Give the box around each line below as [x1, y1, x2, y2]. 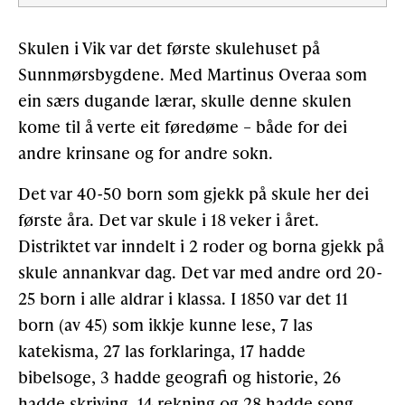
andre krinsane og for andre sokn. [18, 141, 273, 165]
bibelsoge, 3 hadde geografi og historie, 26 [18, 365, 341, 389]
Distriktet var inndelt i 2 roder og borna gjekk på [18, 234, 384, 258]
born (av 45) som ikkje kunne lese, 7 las [18, 313, 313, 336]
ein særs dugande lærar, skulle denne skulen [18, 89, 352, 112]
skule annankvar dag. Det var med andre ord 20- [18, 260, 382, 284]
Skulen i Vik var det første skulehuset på [18, 36, 320, 60]
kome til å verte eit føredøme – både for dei [18, 115, 347, 138]
